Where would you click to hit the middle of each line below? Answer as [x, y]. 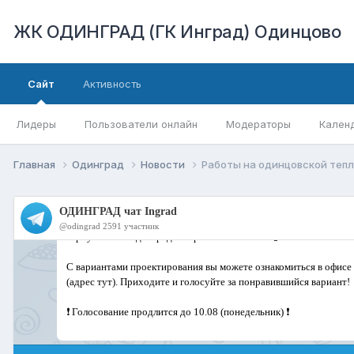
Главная [36, 164]
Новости [164, 164]
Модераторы [258, 124]
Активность [112, 84]
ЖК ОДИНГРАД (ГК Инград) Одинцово [177, 32]
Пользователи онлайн [141, 124]
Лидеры [36, 124]
